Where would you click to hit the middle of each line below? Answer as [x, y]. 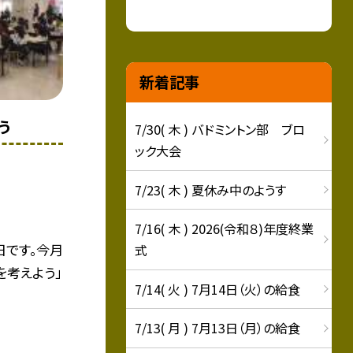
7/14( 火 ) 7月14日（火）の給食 [218, 289]
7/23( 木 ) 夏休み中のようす [211, 190]
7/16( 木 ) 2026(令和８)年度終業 [225, 229]
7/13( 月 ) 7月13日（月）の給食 [218, 328]
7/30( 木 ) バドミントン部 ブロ [220, 130]
